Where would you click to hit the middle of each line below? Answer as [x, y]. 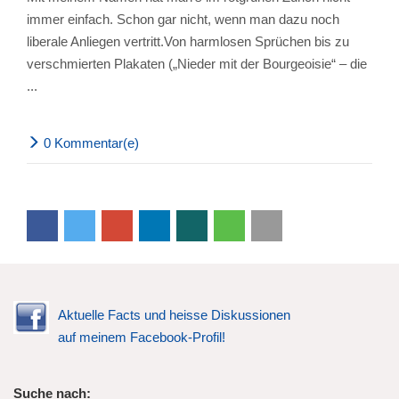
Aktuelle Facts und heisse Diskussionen [174, 315]
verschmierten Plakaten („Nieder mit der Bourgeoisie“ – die [197, 64]
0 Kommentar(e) [91, 143]
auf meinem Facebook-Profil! [142, 337]
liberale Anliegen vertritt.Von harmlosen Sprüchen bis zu [188, 41]
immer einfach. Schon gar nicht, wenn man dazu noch [183, 19]
